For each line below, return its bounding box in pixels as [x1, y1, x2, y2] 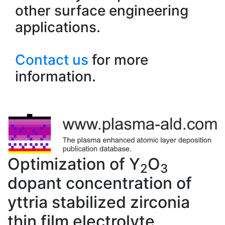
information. [15, 68, 96, 85]
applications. [15, 19, 100, 36]
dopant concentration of [8, 173, 192, 193]
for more [88, 51, 148, 68]
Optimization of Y [8, 154, 140, 174]
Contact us [15, 51, 88, 68]
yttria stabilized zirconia [8, 192, 190, 212]
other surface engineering [15, 2, 188, 19]
